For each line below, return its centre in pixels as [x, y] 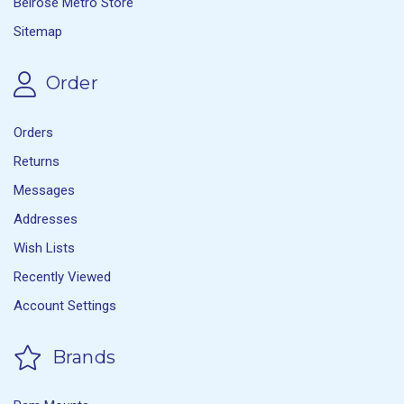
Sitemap [38, 31]
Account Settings [65, 305]
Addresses [46, 219]
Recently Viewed [62, 276]
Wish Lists [44, 248]
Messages [44, 190]
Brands [81, 357]
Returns [37, 161]
